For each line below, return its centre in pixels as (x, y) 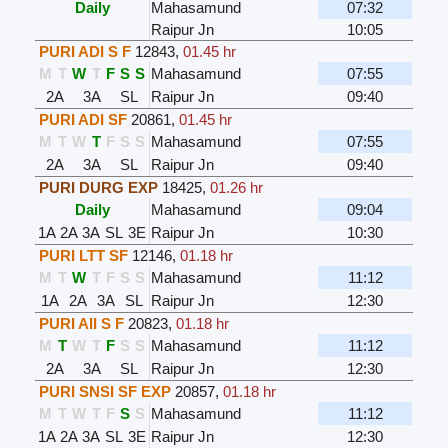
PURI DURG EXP (99, 188)
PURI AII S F (82, 324)
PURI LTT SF (84, 256)
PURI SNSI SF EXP (105, 392)
